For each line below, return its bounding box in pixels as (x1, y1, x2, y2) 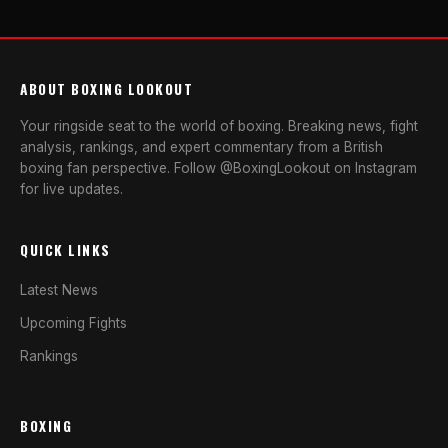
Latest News (20, 282, 98, 298)
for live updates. (20, 181, 123, 197)
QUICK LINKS (20, 240, 111, 260)
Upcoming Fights (20, 315, 127, 331)
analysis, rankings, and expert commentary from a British (20, 139, 383, 155)
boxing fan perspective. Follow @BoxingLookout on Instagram (20, 160, 417, 176)
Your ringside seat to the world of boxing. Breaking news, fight (20, 118, 418, 134)
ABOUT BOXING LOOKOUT (20, 79, 193, 99)
